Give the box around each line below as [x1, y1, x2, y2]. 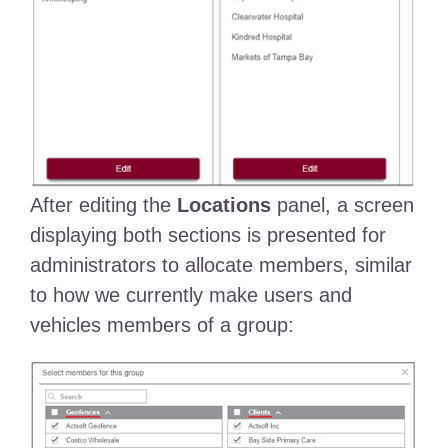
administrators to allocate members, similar [29, 254, 412, 277]
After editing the [29, 194, 177, 217]
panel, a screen [270, 194, 414, 217]
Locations [176, 194, 271, 217]
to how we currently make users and [29, 284, 352, 307]
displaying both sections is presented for [29, 224, 386, 247]
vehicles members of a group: [29, 314, 294, 337]
